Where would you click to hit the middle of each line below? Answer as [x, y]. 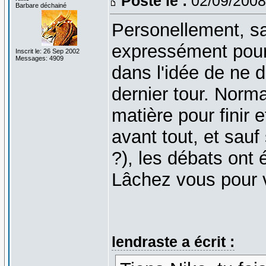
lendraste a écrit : [173, 241]
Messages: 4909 [39, 58]
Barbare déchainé [41, 5]
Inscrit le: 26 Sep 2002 [47, 51]
